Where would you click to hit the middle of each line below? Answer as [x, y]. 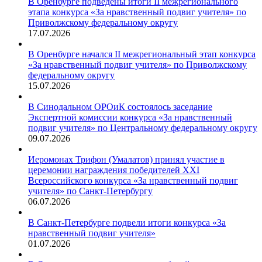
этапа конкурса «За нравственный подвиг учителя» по [137, 12]
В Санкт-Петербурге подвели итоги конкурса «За [127, 223]
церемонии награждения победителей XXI [114, 170]
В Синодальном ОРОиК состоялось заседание [120, 107]
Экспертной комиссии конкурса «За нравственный [130, 118]
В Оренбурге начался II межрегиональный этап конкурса [142, 54]
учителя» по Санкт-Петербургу [90, 191]
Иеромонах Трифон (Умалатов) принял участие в [126, 160]
